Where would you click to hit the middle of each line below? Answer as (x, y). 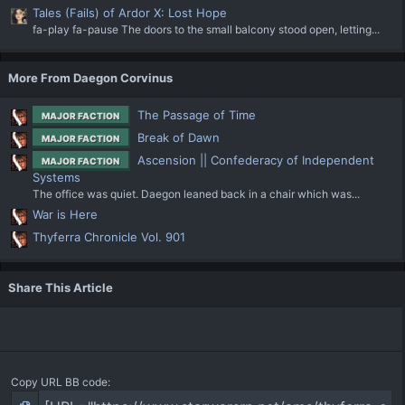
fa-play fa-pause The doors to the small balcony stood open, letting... (206, 30)
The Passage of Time (197, 115)
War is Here (65, 214)
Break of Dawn (179, 138)
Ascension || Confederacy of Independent (256, 160)
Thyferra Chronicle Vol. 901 (109, 236)
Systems (57, 178)
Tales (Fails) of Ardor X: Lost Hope (130, 13)
